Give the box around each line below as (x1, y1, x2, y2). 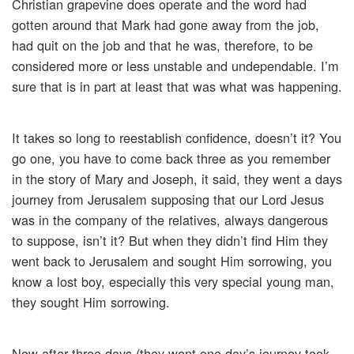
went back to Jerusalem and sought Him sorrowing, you (12, 251, 332, 271)
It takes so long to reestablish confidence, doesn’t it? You (12, 128, 341, 148)
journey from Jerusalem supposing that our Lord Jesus (12, 190, 324, 209)
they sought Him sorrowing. (12, 292, 170, 312)
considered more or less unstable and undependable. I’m (12, 56, 339, 76)
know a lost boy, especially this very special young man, (12, 272, 334, 292)
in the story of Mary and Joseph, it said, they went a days (12, 169, 342, 189)
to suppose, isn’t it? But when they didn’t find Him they (12, 231, 328, 250)
